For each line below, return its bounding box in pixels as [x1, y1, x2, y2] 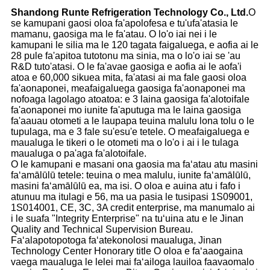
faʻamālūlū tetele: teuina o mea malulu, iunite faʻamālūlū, [11, 170, 251, 181]
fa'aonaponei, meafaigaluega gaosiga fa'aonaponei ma [11, 83, 245, 94]
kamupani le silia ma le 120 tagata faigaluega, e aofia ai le [11, 40, 259, 51]
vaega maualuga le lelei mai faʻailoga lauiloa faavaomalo [11, 257, 254, 268]
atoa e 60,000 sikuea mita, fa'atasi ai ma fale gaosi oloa [11, 72, 246, 83]
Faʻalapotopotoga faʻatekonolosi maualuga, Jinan [11, 235, 222, 246]
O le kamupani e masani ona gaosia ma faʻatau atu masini [11, 159, 258, 170]
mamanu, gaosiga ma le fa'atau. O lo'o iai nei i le [11, 29, 217, 40]
